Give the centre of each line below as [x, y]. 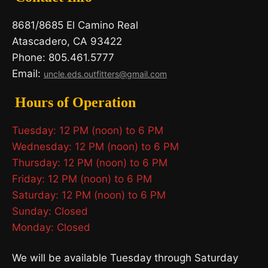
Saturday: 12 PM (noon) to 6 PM [89, 195]
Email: [28, 74]
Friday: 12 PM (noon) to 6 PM [82, 179]
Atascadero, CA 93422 [67, 42]
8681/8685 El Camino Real [75, 25]
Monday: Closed [51, 228]
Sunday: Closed [50, 211]
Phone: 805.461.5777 [63, 58]
